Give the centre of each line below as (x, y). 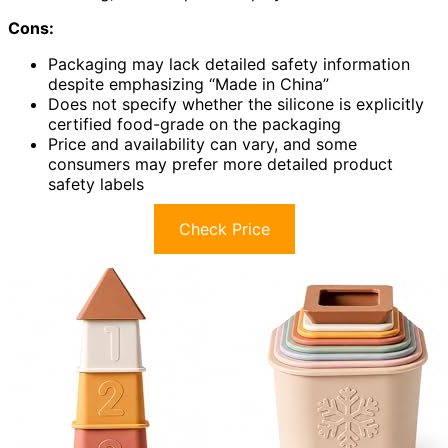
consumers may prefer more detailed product (220, 164)
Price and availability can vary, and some (202, 144)
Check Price (224, 229)
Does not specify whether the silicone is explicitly (236, 104)
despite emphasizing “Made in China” (188, 84)
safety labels (96, 184)
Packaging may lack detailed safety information (229, 64)
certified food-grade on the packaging (194, 124)
